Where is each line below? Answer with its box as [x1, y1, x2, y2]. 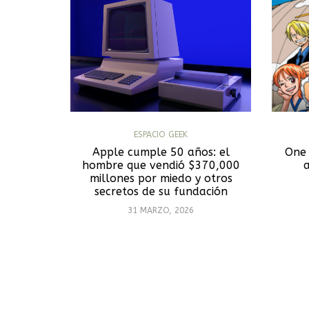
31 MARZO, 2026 [128, 205, 195, 215]
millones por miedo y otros [89, 171, 232, 185]
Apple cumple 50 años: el [92, 145, 230, 159]
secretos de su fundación [94, 184, 228, 198]
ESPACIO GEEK [134, 129, 188, 139]
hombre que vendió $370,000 [81, 158, 240, 172]
